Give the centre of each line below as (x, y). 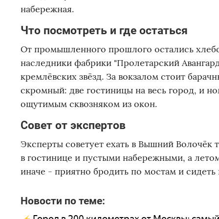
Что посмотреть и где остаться (104, 31)
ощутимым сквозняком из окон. (89, 104)
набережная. (47, 9)
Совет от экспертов (73, 125)
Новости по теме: (63, 201)
